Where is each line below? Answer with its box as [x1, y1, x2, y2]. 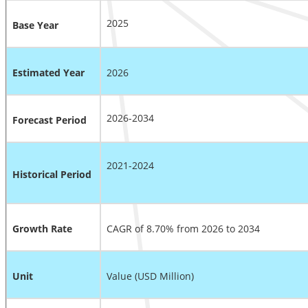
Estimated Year [12, 66, 85, 80]
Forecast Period [12, 113, 87, 127]
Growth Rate [12, 222, 72, 236]
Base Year [12, 19, 58, 32]
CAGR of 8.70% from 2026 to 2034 [107, 222, 260, 236]
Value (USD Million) [107, 269, 194, 283]
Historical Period [12, 168, 91, 181]
